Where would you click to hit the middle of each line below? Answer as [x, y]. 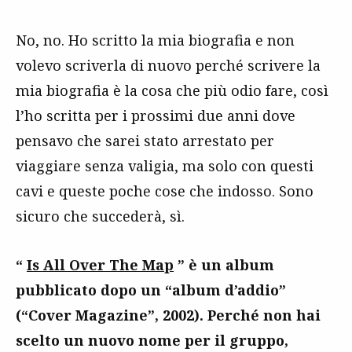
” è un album [226, 264]
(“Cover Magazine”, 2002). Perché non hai [168, 315]
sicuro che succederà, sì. [100, 216]
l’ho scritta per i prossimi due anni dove [156, 115]
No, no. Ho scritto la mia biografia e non [155, 40]
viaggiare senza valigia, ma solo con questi [165, 165]
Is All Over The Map [100, 264]
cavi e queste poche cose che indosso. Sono [165, 191]
